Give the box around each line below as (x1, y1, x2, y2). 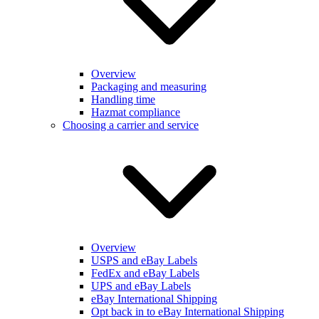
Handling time (91, 93, 155, 105)
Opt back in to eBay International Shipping (91, 305, 284, 318)
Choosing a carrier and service (63, 118, 199, 131)
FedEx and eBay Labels (91, 266, 199, 279)
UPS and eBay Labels (91, 279, 191, 292)
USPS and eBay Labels (91, 253, 197, 266)
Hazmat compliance (91, 105, 180, 118)
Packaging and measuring (91, 80, 206, 93)
